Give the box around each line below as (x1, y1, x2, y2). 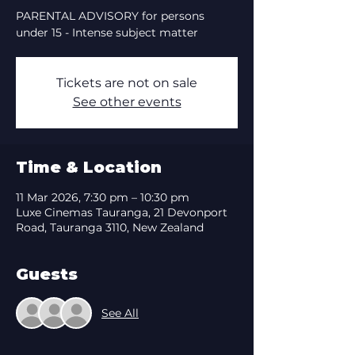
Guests (16, 265, 78, 284)
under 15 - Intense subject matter (16, 25, 198, 40)
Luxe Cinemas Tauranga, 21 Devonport (16, 205, 227, 219)
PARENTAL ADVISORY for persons (16, 9, 204, 23)
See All (101, 305, 139, 320)
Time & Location (16, 158, 162, 177)
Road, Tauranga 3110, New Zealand (16, 220, 204, 235)
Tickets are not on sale (56, 75, 197, 90)
